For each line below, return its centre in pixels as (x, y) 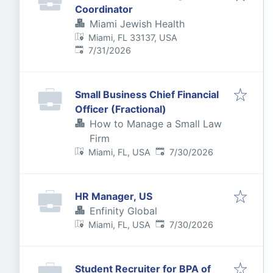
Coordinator (104, 9)
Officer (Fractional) (121, 109)
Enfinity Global (123, 211)
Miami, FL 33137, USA (133, 37)
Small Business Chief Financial (147, 94)
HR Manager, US (114, 196)
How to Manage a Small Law (156, 124)
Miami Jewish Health (137, 24)
